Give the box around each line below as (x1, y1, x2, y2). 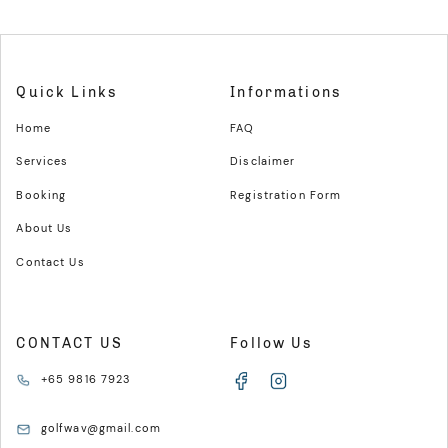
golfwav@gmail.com (40, 420, 161, 435)
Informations (230, 83, 342, 101)
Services (16, 154, 69, 169)
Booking (16, 187, 67, 202)
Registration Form (230, 187, 342, 202)
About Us (16, 221, 73, 236)
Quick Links (16, 83, 118, 101)
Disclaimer (230, 154, 296, 169)
